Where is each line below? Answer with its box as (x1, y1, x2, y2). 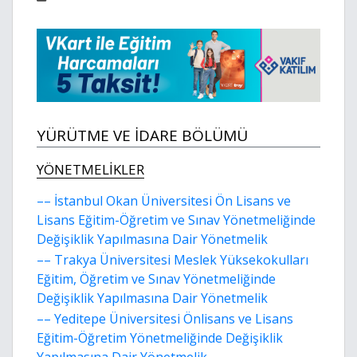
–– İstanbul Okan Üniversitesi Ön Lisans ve (37, 192, 291, 210)
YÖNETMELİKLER (37, 160, 144, 179)
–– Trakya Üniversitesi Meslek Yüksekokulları (37, 251, 308, 269)
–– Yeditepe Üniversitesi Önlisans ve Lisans (37, 310, 293, 328)
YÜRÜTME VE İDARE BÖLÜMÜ (37, 125, 248, 147)
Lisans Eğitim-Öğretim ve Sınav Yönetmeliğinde (37, 211, 316, 229)
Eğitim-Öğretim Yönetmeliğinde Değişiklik (37, 329, 283, 347)
